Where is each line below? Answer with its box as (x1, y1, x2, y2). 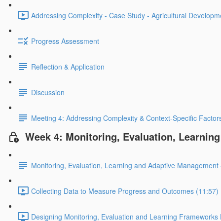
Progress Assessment (31, 36, 99, 46)
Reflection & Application (31, 62, 105, 72)
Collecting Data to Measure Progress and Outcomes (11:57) (31, 185, 219, 196)
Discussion (31, 87, 65, 98)
